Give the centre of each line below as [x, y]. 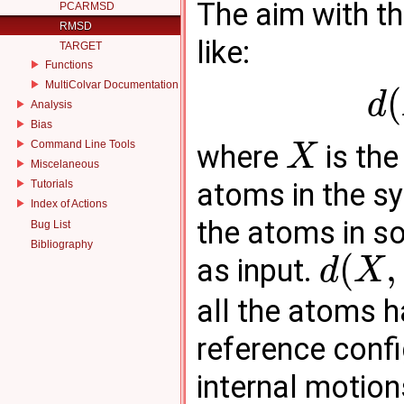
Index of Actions [69, 203]
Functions [69, 64]
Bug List [50, 225]
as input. [258, 271]
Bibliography [62, 244]
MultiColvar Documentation [112, 84]
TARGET [81, 46]
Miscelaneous [65, 164]
